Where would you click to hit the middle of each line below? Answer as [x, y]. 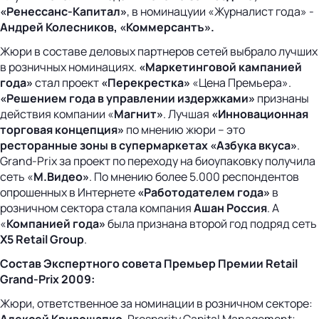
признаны [282, 98]
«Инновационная [260, 114]
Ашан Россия [230, 208]
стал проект [67, 82]
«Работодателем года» [204, 192]
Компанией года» [56, 223]
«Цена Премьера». [241, 82]
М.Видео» [61, 176]
